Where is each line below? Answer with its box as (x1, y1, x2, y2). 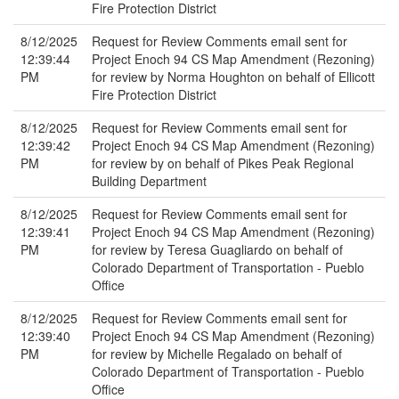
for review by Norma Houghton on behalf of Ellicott (92, 68, 375, 85)
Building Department (92, 172, 207, 190)
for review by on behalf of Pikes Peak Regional (92, 154, 354, 172)
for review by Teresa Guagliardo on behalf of (92, 240, 343, 258)
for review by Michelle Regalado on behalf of (92, 345, 342, 362)
